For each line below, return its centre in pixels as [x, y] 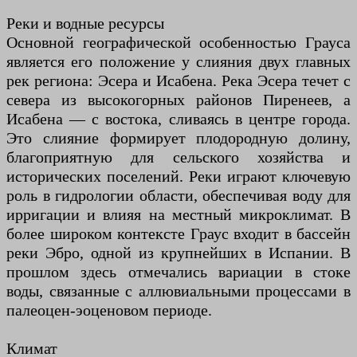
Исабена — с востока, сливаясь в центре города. [178, 118]
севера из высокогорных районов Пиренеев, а [178, 99]
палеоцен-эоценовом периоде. [109, 310]
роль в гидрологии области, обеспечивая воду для [178, 195]
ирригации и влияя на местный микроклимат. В [178, 214]
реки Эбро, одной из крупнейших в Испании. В [178, 252]
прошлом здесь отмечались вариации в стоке [178, 271]
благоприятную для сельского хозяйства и [178, 157]
